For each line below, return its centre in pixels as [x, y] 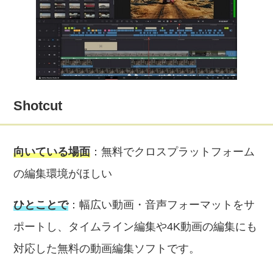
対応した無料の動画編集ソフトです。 [107, 249]
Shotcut [38, 106]
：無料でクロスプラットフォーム [173, 152]
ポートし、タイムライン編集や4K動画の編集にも [136, 227]
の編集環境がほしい [63, 174]
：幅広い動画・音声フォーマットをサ [162, 205]
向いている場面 [52, 152]
